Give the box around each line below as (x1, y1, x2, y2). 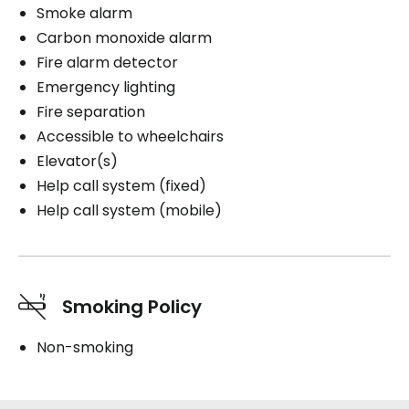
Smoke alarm (37, 3, 132, 24)
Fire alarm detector (37, 52, 178, 73)
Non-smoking (37, 337, 133, 358)
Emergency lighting (37, 77, 175, 98)
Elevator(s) (37, 151, 118, 172)
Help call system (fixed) (37, 175, 206, 196)
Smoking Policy (62, 294, 202, 320)
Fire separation (37, 101, 145, 122)
